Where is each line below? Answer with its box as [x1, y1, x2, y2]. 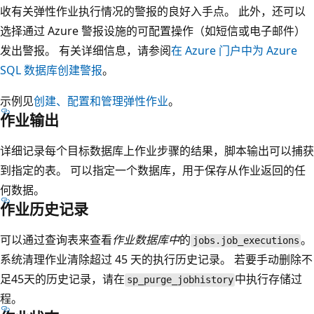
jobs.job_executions [192, 235, 299, 247]
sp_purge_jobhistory [126, 274, 233, 286]
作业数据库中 [112, 232, 179, 248]
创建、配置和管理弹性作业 [34, 93, 168, 109]
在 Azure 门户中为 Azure [171, 43, 297, 59]
